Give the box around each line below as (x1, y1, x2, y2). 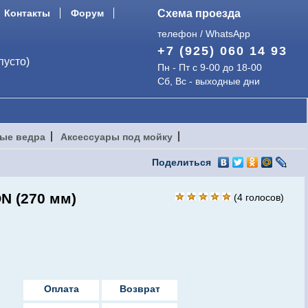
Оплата (43, 283, 79, 294)
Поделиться (152, 157, 211, 168)
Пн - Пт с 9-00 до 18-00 (157, 62, 262, 73)
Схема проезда (157, 8, 241, 19)
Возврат (119, 283, 160, 294)
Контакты (4, 8, 50, 19)
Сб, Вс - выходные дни (157, 76, 260, 87)
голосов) (243, 192, 284, 203)
